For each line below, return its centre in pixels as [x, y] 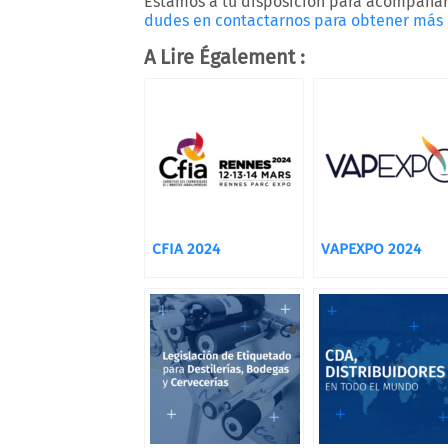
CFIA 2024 [186, 249]
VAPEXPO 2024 [371, 249]
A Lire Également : [224, 57]
